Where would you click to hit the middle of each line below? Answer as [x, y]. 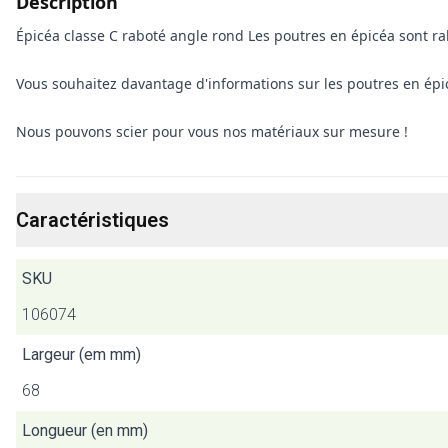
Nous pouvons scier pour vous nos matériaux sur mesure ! [212, 131]
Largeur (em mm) [81, 354]
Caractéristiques [92, 220]
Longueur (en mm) [85, 430]
